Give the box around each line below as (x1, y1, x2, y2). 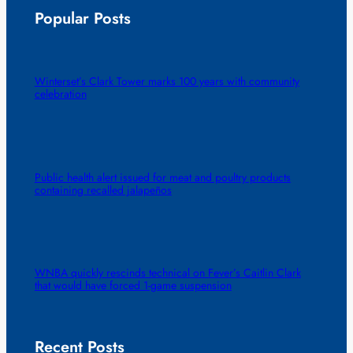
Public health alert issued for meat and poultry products (34, 169, 291, 185)
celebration (34, 86, 87, 102)
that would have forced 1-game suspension (34, 277, 232, 293)
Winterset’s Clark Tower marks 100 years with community (34, 73, 299, 90)
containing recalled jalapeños (34, 181, 172, 198)
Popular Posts (34, 7, 131, 31)
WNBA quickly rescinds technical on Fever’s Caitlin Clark (34, 264, 301, 281)
